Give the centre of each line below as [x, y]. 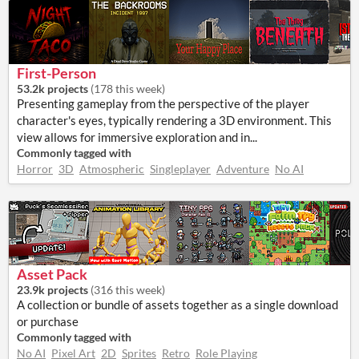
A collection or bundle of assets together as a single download [177, 305]
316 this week [128, 290]
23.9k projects [52, 290]
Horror [35, 169]
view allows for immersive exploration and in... [137, 137]
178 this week [128, 89]
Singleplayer [180, 169]
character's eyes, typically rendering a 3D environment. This [174, 120]
